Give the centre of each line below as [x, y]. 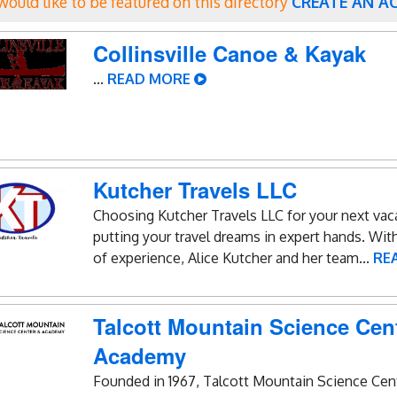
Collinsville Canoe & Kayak [230, 54]
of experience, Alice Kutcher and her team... [233, 258]
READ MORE [151, 79]
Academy [140, 356]
